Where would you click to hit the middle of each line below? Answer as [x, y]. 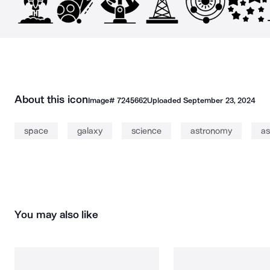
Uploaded [165, 100]
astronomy [211, 131]
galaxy [90, 131]
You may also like [57, 215]
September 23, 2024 [219, 100]
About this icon [51, 99]
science [146, 131]
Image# [102, 100]
